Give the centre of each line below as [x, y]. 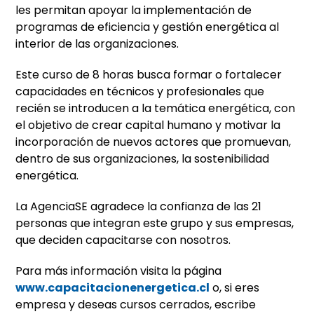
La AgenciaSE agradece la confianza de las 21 [139, 207]
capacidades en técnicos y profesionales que [140, 92]
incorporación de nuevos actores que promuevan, [153, 142]
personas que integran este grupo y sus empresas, [155, 224]
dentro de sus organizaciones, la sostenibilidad [143, 159]
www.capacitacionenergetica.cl [113, 288]
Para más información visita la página [119, 271]
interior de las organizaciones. [97, 44]
